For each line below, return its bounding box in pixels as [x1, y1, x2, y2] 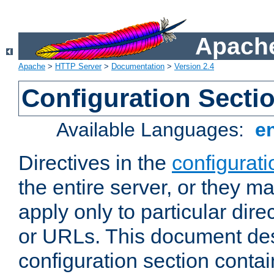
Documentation [111, 62, 165, 72]
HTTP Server [55, 62, 102, 72]
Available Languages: [56, 119, 250, 141]
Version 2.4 [174, 62, 214, 72]
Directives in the [18, 151, 172, 175]
